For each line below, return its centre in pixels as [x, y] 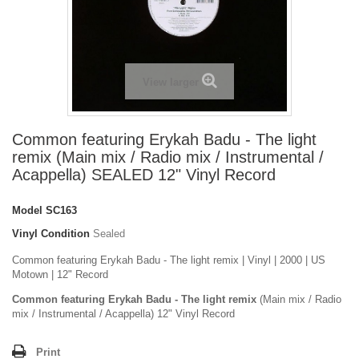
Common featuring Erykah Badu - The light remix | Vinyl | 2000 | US [169, 260]
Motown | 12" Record [62, 274]
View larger [170, 82]
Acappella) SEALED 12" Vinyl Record [144, 174]
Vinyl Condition [51, 233]
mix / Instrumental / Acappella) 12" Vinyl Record [123, 313]
